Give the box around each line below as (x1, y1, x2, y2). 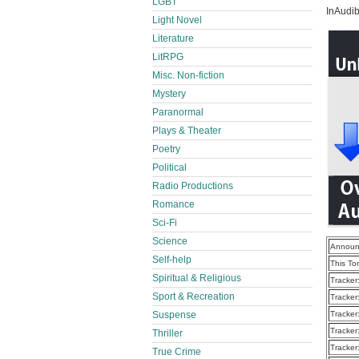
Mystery (152, 88, 186, 99)
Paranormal (152, 107, 204, 118)
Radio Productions (152, 180, 233, 192)
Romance (152, 199, 195, 210)
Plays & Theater (152, 125, 221, 136)
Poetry (152, 143, 180, 155)
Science (152, 236, 188, 247)
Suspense (152, 309, 196, 321)
